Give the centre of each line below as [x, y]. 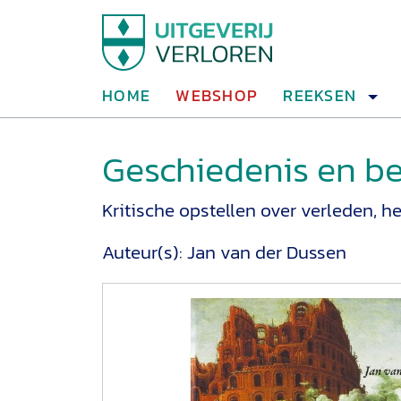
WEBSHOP [217, 95]
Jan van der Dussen [267, 252]
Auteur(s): [145, 252]
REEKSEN [320, 95]
